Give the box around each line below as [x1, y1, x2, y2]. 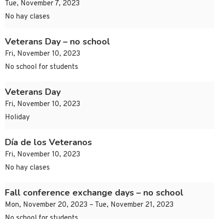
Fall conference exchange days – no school [5, 187, 183, 199]
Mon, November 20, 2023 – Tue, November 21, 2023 [5, 200, 174, 210]
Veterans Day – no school [5, 36, 110, 48]
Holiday [5, 113, 30, 123]
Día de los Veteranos [5, 136, 92, 149]
